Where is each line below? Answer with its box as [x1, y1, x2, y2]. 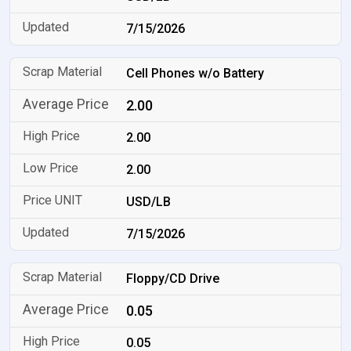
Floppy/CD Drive [126, 271, 220, 286]
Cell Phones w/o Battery [126, 66, 265, 81]
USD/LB [126, 194, 172, 209]
